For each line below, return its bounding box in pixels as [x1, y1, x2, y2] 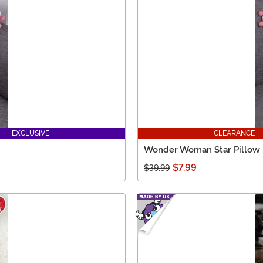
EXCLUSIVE [12, 129, 49, 138]
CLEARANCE [214, 129, 255, 138]
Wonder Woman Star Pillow [144, 144, 260, 156]
